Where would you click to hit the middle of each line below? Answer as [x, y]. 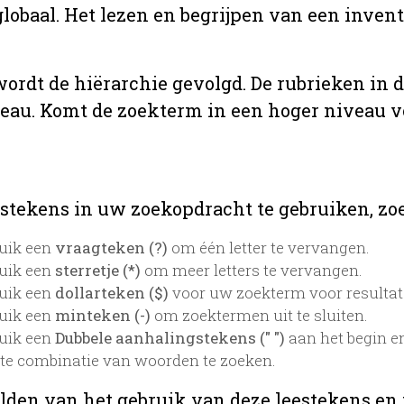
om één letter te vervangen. [269, 247]
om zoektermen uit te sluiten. [259, 315]
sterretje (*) [98, 270]
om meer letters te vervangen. [252, 270]
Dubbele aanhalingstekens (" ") [170, 337]
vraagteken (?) [111, 247]
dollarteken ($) [112, 292]
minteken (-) [103, 315]
